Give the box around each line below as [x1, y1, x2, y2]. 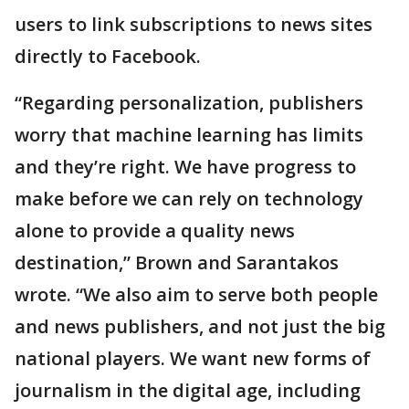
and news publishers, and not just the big [15, 314, 385, 340]
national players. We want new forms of [15, 346, 371, 372]
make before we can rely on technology [15, 186, 363, 212]
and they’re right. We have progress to [15, 154, 356, 180]
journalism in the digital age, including [15, 378, 361, 404]
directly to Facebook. [15, 44, 201, 69]
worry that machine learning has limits [15, 122, 363, 148]
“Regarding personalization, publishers [15, 90, 363, 116]
